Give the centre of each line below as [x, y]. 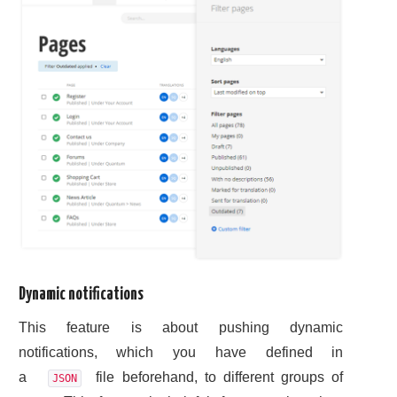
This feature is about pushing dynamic [181, 327]
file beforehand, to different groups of [213, 377]
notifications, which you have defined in [181, 352]
